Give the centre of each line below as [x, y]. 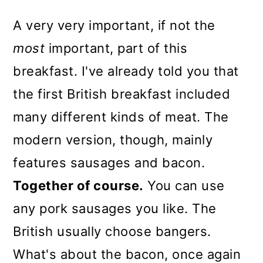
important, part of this [116, 48]
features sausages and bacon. [109, 162]
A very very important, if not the [114, 25]
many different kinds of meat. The [121, 117]
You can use [184, 185]
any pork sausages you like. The [115, 208]
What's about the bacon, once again [127, 254]
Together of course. [78, 185]
